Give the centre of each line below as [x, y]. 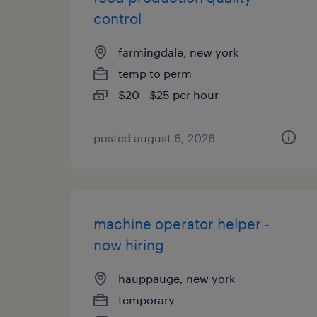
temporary [146, 300]
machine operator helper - [181, 224]
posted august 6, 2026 [154, 138]
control [117, 18]
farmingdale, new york [178, 52]
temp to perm [155, 73]
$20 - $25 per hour [168, 94]
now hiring [129, 245]
